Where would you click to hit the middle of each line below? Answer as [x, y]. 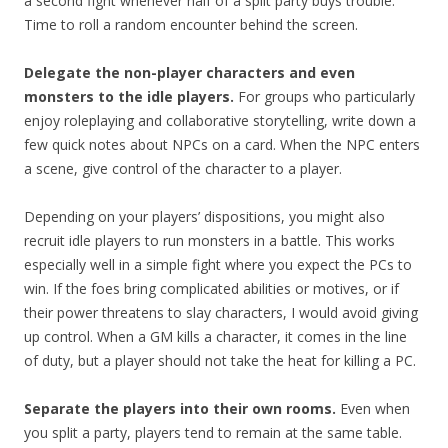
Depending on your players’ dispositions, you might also [204, 217]
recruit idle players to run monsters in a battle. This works [209, 241]
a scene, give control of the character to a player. [183, 169]
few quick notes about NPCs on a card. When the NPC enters [222, 145]
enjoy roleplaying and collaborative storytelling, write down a [220, 121]
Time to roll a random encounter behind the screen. [191, 25]
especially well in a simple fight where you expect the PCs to [218, 265]
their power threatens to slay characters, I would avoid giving [221, 313]
